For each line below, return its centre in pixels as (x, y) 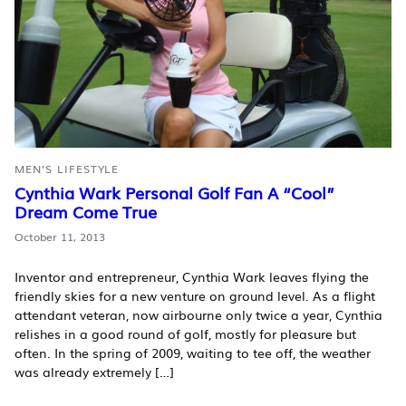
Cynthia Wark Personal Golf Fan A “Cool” (174, 193)
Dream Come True (86, 212)
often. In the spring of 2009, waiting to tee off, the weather (193, 353)
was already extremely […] (94, 372)
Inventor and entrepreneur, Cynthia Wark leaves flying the (192, 277)
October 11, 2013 (60, 237)
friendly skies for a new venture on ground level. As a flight (195, 296)
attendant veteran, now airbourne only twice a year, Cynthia (198, 315)
